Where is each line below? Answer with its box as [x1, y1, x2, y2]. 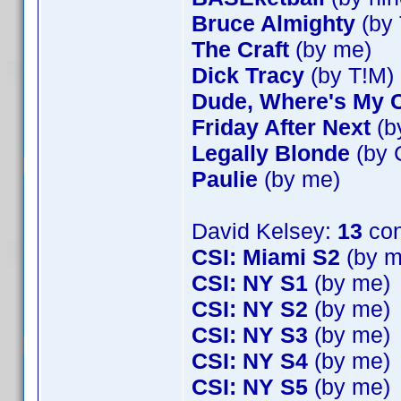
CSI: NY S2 [192, 296, 308, 321]
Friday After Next [192, 115, 371, 140]
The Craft [192, 37, 289, 62]
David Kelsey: [192, 218, 337, 243]
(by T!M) [304, 63, 394, 88]
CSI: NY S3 [192, 322, 308, 347]
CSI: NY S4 [192, 348, 308, 373]
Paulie [192, 166, 258, 192]
